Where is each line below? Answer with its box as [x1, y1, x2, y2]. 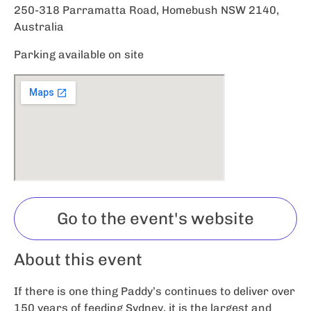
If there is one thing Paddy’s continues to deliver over [14, 285, 295, 299]
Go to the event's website [57, 208, 254, 229]
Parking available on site [14, 48, 144, 62]
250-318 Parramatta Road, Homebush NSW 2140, [14, 3, 279, 17]
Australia [14, 20, 64, 34]
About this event [14, 249, 142, 270]
